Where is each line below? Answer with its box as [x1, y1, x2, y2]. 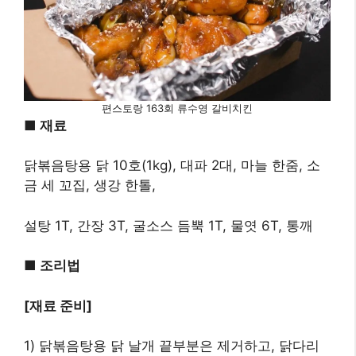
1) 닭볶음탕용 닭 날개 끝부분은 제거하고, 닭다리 [24, 338, 319, 354]
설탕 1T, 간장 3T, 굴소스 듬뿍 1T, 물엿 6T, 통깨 [24, 217, 313, 234]
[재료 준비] [24, 297, 92, 314]
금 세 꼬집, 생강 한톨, [24, 177, 156, 194]
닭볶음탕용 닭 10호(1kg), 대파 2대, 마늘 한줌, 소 [24, 157, 320, 174]
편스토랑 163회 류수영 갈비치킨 [102, 101, 253, 114]
